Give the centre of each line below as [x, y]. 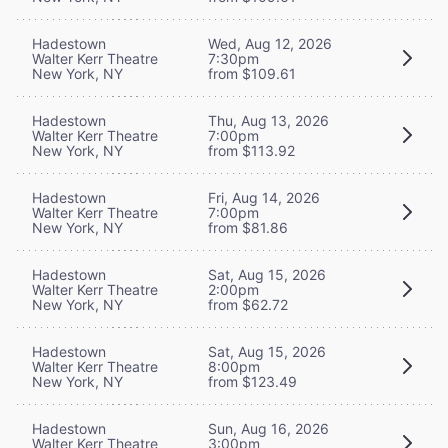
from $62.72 [248, 304]
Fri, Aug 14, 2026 [264, 197]
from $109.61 [252, 73]
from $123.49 [252, 381]
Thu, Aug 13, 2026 [268, 120]
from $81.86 [248, 227]
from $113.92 [251, 150]
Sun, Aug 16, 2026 [268, 428]
